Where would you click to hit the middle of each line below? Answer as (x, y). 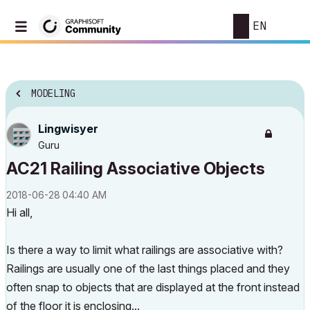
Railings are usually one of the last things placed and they (148, 268)
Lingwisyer (68, 129)
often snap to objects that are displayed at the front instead (153, 287)
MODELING (53, 94)
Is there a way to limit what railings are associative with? (145, 250)
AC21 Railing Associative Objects (136, 168)
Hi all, (19, 212)
